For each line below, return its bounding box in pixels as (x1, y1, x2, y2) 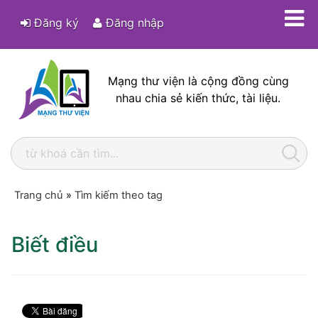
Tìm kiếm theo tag (75, 189, 163, 202)
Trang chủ (14, 189, 63, 202)
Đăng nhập (102, 16, 165, 30)
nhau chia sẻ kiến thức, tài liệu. (116, 91, 280, 105)
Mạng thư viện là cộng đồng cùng (107, 74, 289, 88)
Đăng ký (31, 16, 79, 30)
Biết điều (11, 232, 98, 257)
